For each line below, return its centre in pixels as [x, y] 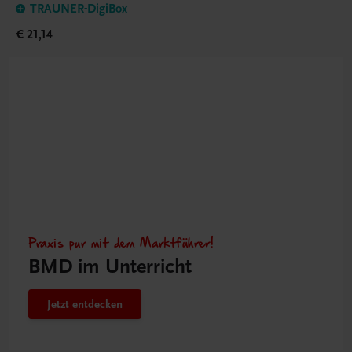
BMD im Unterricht [110, 267]
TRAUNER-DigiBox [79, 9]
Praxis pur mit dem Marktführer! [121, 242]
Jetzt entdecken [85, 304]
